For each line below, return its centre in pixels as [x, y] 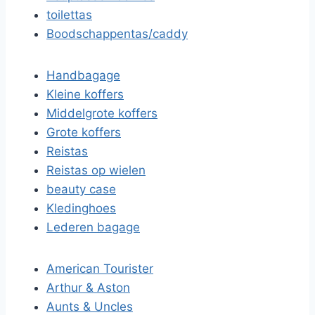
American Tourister [100, 269]
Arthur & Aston [88, 288]
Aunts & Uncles [90, 307]
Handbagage [83, 75]
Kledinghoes [81, 208]
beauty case [81, 189]
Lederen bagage [93, 227]
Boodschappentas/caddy [117, 34]
